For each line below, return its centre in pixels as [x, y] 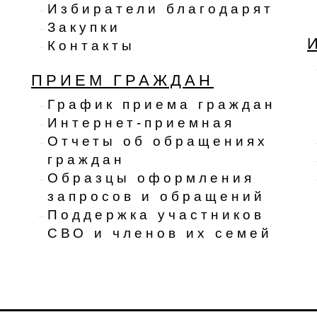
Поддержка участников [156, 215]
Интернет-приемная [141, 123]
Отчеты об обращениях [158, 142]
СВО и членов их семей [160, 234]
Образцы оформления [151, 178]
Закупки [84, 28]
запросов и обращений [156, 197]
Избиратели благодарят [161, 9]
